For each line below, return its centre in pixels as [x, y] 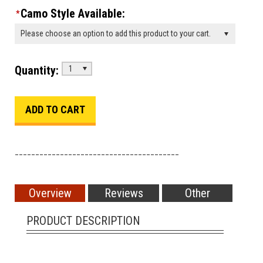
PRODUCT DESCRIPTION [83, 221]
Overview [50, 193]
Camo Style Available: [73, 14]
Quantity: [37, 71]
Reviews [124, 193]
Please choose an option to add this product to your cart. [116, 34]
